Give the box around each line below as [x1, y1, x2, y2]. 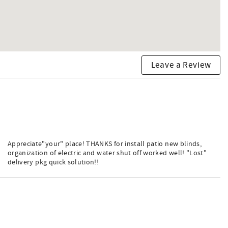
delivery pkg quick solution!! [8, 157, 99, 167]
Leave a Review [151, 60, 211, 71]
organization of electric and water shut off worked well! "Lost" [8, 148, 207, 158]
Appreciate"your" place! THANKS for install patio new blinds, [8, 139, 202, 149]
